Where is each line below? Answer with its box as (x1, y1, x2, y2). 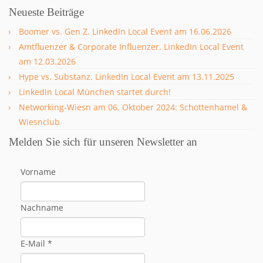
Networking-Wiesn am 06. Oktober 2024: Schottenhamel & (19, 102, 247, 113)
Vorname (21, 166, 56, 177)
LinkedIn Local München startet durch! (19, 86, 171, 97)
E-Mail (21, 238, 48, 249)
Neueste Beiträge (9, 6, 84, 18)
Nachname (21, 202, 63, 213)
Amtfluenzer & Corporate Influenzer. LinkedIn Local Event (19, 41, 244, 52)
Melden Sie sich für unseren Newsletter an (9, 136, 197, 148)
